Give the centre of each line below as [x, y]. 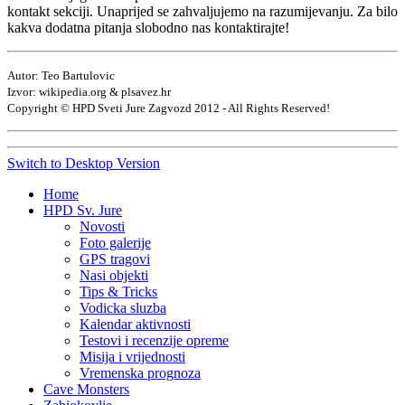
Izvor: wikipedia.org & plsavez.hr [89, 91]
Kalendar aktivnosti [135, 324]
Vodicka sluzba [123, 307]
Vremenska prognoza [140, 372]
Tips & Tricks [118, 291]
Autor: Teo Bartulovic [61, 75]
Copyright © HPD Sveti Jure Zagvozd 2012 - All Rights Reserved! [169, 108]
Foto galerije [115, 242]
